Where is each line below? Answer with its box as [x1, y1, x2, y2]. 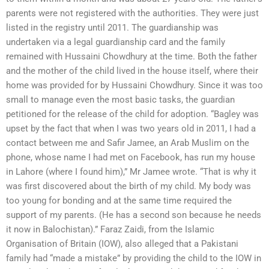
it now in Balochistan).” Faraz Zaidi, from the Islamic [6, 223, 214, 235]
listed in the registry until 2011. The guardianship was [6, 22, 219, 33]
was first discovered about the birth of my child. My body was [6, 180, 251, 192]
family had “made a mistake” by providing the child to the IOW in [6, 252, 261, 264]
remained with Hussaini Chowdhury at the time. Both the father [6, 50, 257, 62]
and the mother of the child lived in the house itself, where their [6, 65, 258, 76]
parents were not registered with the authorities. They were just [6, 7, 259, 19]
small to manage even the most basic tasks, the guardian [6, 94, 235, 105]
